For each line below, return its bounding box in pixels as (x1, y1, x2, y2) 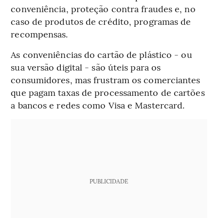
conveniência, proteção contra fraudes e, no (11, 2, 196, 15)
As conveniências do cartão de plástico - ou (11, 48, 192, 61)
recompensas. (11, 28, 68, 40)
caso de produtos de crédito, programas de (11, 15, 191, 28)
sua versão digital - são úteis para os (11, 61, 161, 73)
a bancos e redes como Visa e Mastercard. (11, 99, 185, 111)
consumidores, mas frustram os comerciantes (11, 73, 200, 86)
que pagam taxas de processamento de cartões (11, 86, 205, 99)
